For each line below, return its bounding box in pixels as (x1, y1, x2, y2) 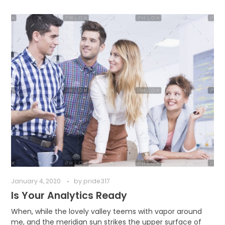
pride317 (83, 176, 110, 185)
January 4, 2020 (11, 176, 61, 185)
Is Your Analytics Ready (11, 188, 127, 202)
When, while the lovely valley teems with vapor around (11, 206, 202, 216)
